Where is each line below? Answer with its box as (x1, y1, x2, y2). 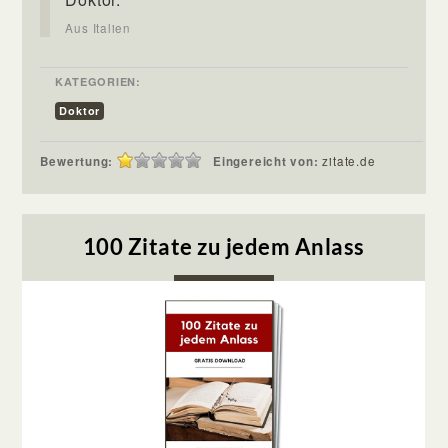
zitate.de (322, 152, 376, 169)
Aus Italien (65, 19, 131, 36)
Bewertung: (40, 152, 114, 170)
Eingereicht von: (213, 152, 323, 170)
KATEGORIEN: (55, 73, 141, 89)
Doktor (59, 102, 101, 118)
